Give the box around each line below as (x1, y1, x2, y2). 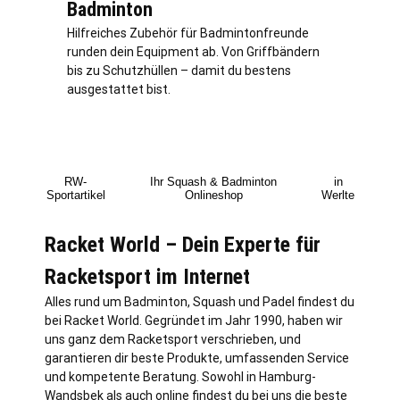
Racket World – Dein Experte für (45, 231, 321, 257)
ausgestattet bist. (67, 81, 171, 96)
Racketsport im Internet (45, 263, 250, 289)
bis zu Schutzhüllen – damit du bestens (67, 62, 291, 78)
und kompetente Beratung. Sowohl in (45, 369, 259, 384)
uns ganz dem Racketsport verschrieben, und (45, 331, 301, 346)
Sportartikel (46, 187, 105, 202)
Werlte (321, 187, 355, 202)
